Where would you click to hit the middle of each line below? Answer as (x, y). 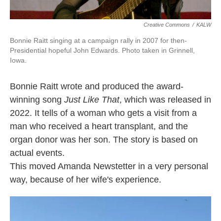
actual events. (37, 153)
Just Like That (92, 100)
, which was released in (165, 100)
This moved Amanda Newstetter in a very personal (109, 166)
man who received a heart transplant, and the (99, 126)
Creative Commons (167, 25)
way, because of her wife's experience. (86, 180)
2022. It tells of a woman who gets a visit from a (103, 113)
